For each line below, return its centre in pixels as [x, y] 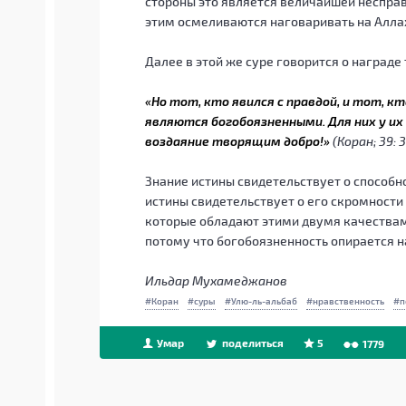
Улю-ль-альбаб [264, 301]
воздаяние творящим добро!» [237, 141]
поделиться [251, 343]
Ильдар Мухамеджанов [216, 280]
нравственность [348, 301]
